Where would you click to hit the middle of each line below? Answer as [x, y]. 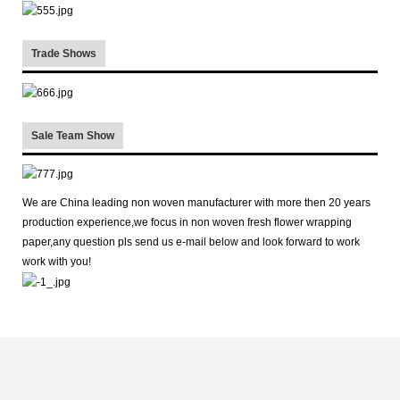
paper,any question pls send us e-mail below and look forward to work [191, 242]
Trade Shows [64, 53]
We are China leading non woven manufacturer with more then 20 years [196, 203]
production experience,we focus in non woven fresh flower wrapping [187, 223]
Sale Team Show [73, 135]
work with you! [57, 262]
